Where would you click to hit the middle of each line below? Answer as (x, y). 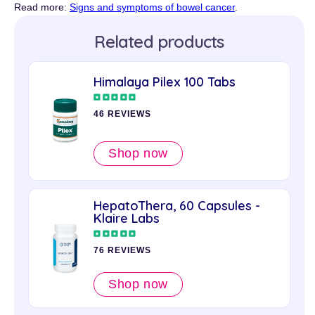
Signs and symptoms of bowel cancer (152, 7)
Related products (159, 41)
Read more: (42, 7)
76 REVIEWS (122, 251)
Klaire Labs (127, 219)
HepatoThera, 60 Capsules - (177, 206)
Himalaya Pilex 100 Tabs (165, 82)
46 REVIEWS (122, 114)
